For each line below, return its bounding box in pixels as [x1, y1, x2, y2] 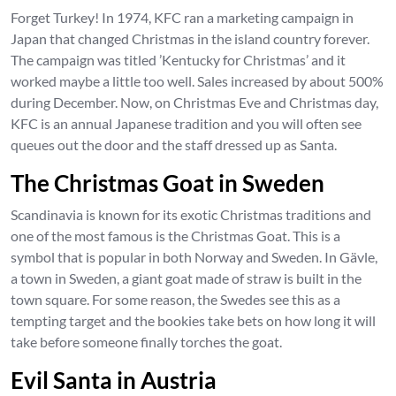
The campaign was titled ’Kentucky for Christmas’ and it [11, 50, 346, 68]
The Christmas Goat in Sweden [11, 168, 324, 197]
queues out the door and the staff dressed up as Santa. [11, 135, 337, 153]
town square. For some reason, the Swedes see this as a [11, 290, 340, 308]
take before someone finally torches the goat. [11, 332, 282, 350]
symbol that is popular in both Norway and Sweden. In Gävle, [11, 247, 377, 265]
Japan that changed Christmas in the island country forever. [11, 29, 369, 47]
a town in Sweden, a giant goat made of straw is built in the [11, 269, 362, 286]
